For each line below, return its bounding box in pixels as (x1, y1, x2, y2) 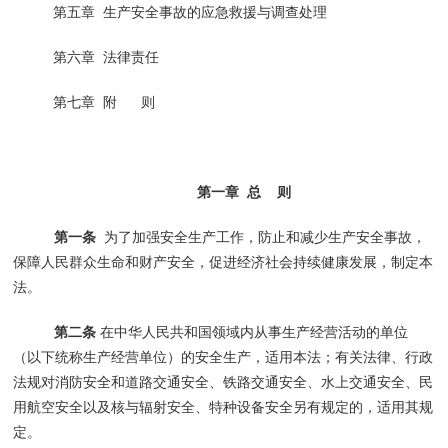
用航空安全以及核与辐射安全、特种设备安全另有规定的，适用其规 (13, 398, 434, 415)
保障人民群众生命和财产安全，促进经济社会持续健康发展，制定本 (13, 253, 434, 270)
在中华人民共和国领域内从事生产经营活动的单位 (95, 323, 408, 340)
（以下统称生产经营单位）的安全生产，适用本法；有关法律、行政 (13, 348, 434, 365)
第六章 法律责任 (53, 48, 160, 65)
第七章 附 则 (53, 93, 156, 110)
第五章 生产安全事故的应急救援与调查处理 (53, 3, 328, 20)
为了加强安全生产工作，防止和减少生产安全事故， (95, 228, 426, 245)
